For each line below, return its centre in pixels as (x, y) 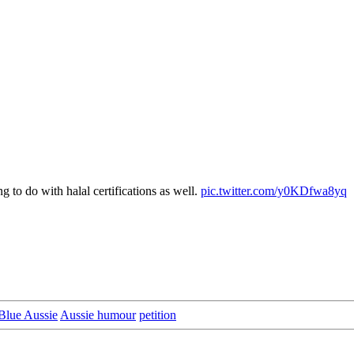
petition (158, 314)
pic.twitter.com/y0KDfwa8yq (274, 190)
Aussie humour (98, 314)
